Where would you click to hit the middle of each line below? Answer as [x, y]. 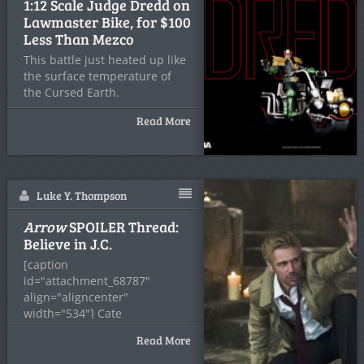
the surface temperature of [97, 76]
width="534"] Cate [72, 313]
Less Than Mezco [78, 39]
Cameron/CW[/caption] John [99, 329]
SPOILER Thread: [122, 227]
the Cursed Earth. [71, 92]
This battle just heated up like [104, 60]
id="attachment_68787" [87, 281]
